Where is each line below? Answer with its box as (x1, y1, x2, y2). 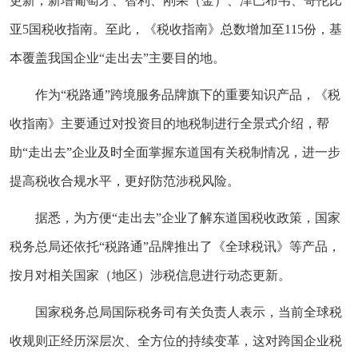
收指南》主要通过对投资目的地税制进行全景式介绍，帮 (10, 116, 329, 130)
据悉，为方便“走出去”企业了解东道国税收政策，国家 (35, 210, 340, 225)
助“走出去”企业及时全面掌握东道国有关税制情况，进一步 (10, 145, 340, 159)
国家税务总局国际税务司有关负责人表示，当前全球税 (35, 304, 342, 319)
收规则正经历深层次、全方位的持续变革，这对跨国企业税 (10, 333, 342, 348)
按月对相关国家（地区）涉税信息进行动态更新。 (10, 268, 291, 282)
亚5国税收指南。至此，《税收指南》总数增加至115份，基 (10, 22, 342, 36)
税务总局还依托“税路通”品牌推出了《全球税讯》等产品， (10, 239, 340, 253)
